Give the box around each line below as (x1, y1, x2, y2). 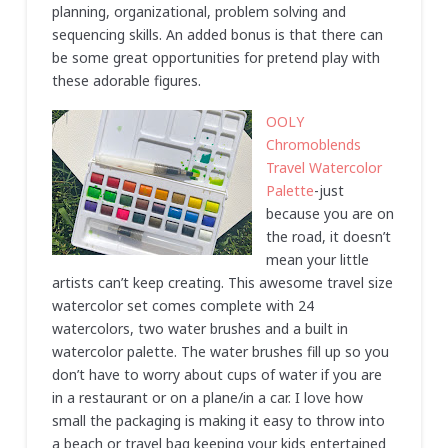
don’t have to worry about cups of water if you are (51, 365, 382, 385)
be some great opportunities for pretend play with (51, 47, 380, 67)
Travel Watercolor (265, 158, 382, 178)
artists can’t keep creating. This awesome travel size (51, 273, 393, 293)
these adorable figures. (51, 70, 201, 90)
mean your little (265, 250, 369, 270)
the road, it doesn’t (265, 227, 391, 247)
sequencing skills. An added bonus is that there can (51, 24, 383, 44)
